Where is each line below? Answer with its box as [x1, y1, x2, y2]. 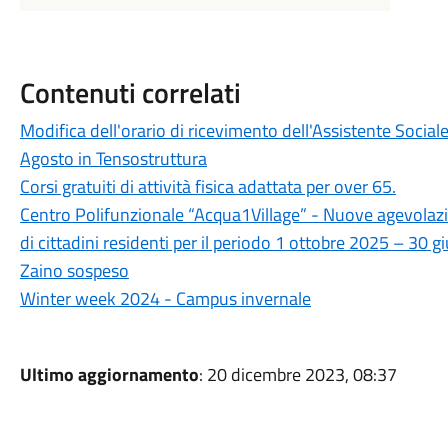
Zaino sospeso [19, 257, 129, 284]
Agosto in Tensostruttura [19, 145, 207, 172]
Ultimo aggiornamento [19, 361, 199, 388]
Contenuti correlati [19, 71, 241, 114]
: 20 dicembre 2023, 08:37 [198, 361, 397, 388]
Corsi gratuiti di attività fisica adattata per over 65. [19, 173, 396, 200]
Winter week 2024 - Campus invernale [19, 285, 311, 312]
